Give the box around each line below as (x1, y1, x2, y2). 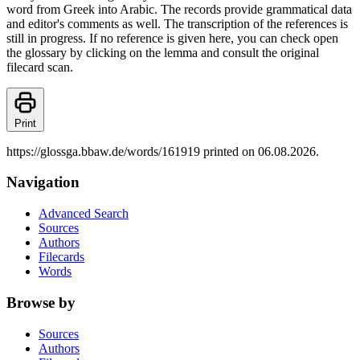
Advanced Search (39, 207, 129, 221)
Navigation (6, 174, 80, 191)
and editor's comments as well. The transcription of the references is (6, 16, 348, 31)
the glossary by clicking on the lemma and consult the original (6, 45, 319, 59)
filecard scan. (6, 59, 73, 74)
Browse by (6, 293, 76, 311)
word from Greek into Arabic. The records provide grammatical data (6, 2, 352, 16)
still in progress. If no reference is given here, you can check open (6, 31, 338, 45)
